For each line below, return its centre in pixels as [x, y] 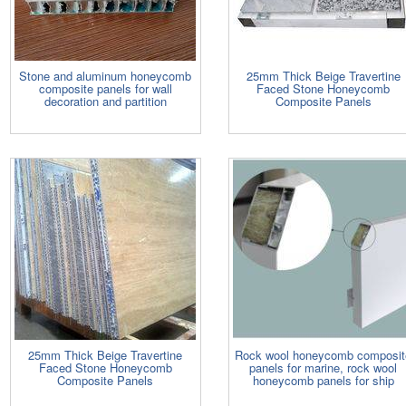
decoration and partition [105, 101]
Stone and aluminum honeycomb [106, 75]
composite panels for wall [105, 88]
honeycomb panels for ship [323, 380]
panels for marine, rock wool [324, 367]
